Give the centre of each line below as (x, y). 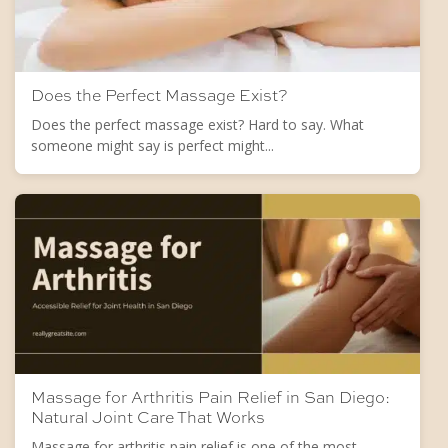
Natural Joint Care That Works (148, 417)
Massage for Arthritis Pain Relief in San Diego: (210, 397)
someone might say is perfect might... (152, 145)
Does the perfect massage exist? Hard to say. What (197, 124)
